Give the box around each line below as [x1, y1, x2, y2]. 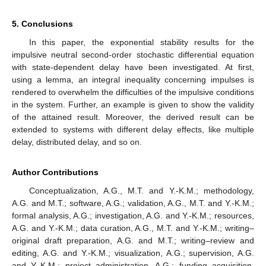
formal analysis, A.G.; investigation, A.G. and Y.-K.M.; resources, [12, 211, 254, 221]
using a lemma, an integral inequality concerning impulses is [12, 75, 254, 85]
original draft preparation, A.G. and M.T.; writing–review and [12, 236, 254, 246]
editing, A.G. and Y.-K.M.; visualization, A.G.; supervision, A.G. [12, 248, 254, 258]
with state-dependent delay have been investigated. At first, [12, 62, 254, 72]
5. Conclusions [12, 19, 73, 29]
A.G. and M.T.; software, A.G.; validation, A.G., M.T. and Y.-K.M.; [12, 198, 254, 208]
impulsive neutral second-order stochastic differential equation [12, 50, 254, 60]
